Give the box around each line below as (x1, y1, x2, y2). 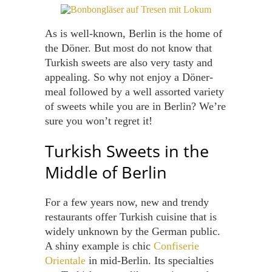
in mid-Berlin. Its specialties (86, 254, 214, 267)
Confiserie (154, 240, 199, 252)
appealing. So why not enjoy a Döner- (45, 71, 213, 83)
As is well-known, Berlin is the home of (45, 27, 222, 39)
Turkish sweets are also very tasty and (45, 56, 212, 69)
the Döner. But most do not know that (45, 42, 212, 54)
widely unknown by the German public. (45, 225, 220, 237)
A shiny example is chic (45, 240, 154, 252)
